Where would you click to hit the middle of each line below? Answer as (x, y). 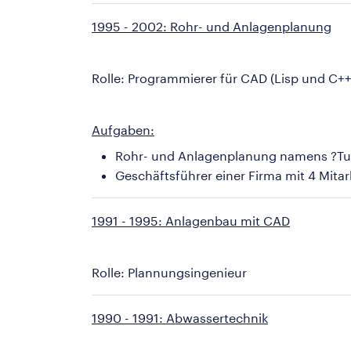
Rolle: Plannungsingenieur (169, 272)
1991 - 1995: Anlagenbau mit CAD (191, 221)
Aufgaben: (123, 130)
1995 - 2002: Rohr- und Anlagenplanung (212, 26)
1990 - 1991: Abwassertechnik (180, 318)
